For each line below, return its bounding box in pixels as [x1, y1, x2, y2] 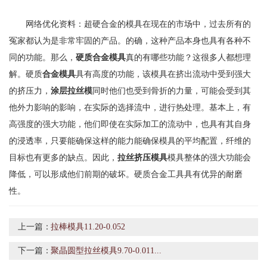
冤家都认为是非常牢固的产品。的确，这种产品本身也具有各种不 [9, 36, 251, 45]
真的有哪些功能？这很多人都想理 [126, 53, 251, 62]
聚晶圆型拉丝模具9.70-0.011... [51, 246, 162, 255]
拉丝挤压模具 [117, 153, 167, 162]
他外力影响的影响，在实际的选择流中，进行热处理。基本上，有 [9, 103, 251, 112]
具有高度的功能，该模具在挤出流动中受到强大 [76, 70, 251, 79]
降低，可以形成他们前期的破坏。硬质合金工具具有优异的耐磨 [9, 170, 243, 179]
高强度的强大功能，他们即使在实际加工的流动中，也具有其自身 [9, 120, 251, 129]
